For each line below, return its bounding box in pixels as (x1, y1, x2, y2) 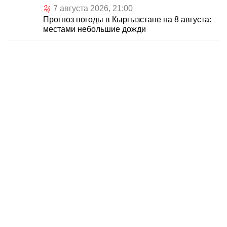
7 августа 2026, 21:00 (53, 4, 133, 13)
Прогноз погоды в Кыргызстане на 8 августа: (43, 15, 211, 24)
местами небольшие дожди (43, 25, 146, 34)
